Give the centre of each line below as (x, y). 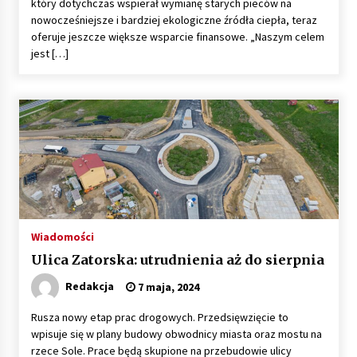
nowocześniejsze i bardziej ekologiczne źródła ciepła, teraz (174, 20)
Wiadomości (62, 236)
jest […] (49, 53)
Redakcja (89, 286)
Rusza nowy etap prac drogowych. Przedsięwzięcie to (159, 317)
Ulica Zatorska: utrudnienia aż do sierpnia (177, 259)
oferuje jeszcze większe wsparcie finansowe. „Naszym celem (177, 36)
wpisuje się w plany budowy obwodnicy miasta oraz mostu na (176, 333)
